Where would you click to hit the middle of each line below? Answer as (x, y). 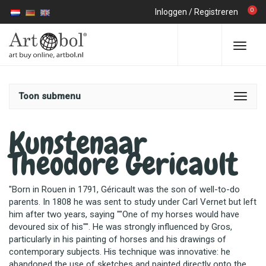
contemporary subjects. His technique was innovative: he (120, 252)
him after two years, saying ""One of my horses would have (124, 214)
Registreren (216, 12)
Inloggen (171, 12)
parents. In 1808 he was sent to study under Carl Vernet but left (133, 202)
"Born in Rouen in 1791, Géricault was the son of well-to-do (124, 189)
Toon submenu (50, 96)
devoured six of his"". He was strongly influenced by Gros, (121, 227)
